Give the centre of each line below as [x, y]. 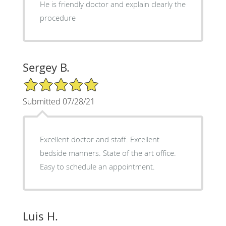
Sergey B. [46, 67]
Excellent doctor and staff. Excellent [99, 139]
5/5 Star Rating [47, 81]
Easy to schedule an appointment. [97, 166]
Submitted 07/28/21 [59, 101]
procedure [58, 17]
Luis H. [40, 216]
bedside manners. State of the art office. [108, 153]
